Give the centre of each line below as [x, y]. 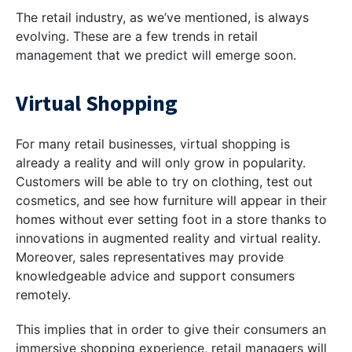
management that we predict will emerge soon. [156, 55]
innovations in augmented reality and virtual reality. [168, 238]
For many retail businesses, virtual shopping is [153, 144]
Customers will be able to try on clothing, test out [164, 182]
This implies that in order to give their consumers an [171, 330]
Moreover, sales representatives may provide [150, 257]
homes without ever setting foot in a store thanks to [171, 220]
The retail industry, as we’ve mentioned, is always [162, 18]
